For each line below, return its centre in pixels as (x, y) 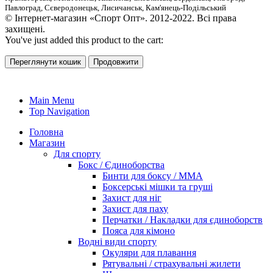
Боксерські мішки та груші (158, 187)
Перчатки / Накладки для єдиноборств (183, 220)
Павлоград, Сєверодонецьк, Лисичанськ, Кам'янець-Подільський (115, 8)
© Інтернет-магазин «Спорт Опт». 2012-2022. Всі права (121, 18)
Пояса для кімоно (139, 231)
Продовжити (116, 62)
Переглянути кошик (45, 62)
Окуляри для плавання (149, 253)
